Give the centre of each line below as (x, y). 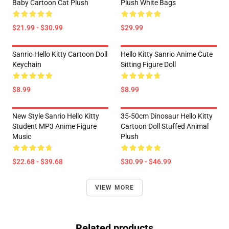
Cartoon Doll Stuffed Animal (165, 126)
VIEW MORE (114, 188)
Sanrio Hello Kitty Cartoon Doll (60, 54)
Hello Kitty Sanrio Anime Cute (167, 54)
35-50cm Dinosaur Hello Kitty (167, 116)
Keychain (27, 64)
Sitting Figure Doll (148, 64)
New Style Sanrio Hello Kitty (56, 116)
